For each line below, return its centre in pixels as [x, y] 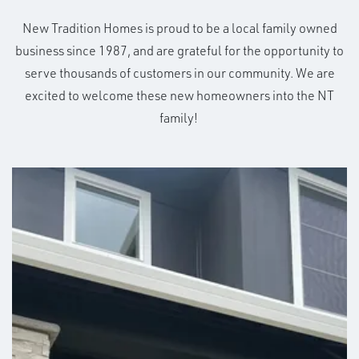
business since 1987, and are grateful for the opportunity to [179, 50]
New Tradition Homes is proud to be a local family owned [179, 28]
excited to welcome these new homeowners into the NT [179, 95]
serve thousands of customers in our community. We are [179, 73]
